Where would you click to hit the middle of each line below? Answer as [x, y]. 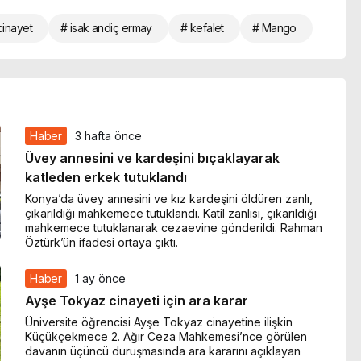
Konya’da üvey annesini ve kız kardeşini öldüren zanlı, [169, 198]
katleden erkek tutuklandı [106, 178]
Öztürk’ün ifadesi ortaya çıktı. [102, 242]
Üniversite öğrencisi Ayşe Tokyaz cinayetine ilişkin [159, 322]
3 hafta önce [108, 135]
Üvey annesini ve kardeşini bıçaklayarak [153, 158]
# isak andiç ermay [106, 27]
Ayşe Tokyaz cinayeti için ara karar [137, 301]
